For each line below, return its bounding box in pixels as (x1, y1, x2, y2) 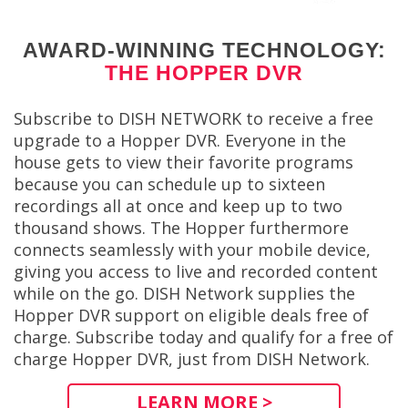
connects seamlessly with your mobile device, (14, 239, 371, 261)
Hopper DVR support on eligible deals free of (14, 304, 369, 327)
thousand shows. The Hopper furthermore (14, 217, 349, 240)
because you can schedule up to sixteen (14, 173, 325, 196)
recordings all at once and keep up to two (14, 195, 342, 218)
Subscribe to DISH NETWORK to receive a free (14, 107, 373, 130)
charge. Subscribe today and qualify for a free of (14, 326, 393, 349)
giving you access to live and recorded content (14, 260, 378, 283)
